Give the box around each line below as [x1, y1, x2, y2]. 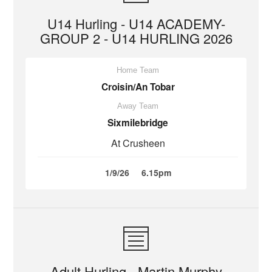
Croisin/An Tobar [101, 80, 175, 93]
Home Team [117, 66, 159, 75]
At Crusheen [110, 136, 165, 150]
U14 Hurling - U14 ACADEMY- [47, 14, 225, 33]
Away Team [117, 101, 158, 110]
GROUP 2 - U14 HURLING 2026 [39, 29, 233, 47]
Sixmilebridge [107, 116, 168, 129]
